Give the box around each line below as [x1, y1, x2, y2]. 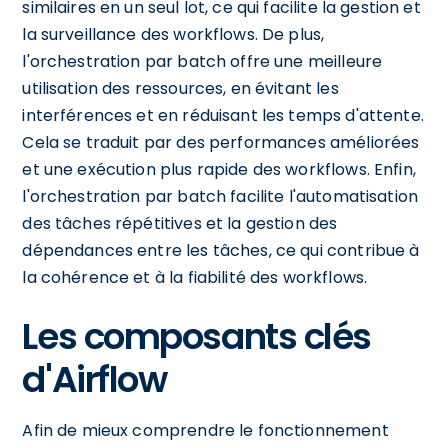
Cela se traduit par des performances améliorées [22, 130, 420, 154]
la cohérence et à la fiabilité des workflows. [22, 265, 368, 289]
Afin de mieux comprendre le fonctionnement [22, 418, 389, 442]
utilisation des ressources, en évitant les [22, 76, 339, 100]
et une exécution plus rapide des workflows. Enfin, [22, 157, 416, 181]
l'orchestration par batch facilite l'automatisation [22, 184, 419, 208]
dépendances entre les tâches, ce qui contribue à [22, 238, 420, 262]
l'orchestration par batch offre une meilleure [22, 49, 383, 73]
